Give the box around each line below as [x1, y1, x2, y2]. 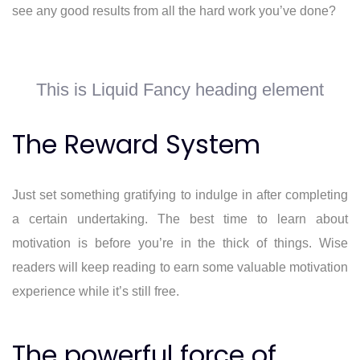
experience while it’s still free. [12, 284, 179, 298]
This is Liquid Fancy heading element [36, 79, 324, 100]
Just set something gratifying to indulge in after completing [12, 187, 348, 202]
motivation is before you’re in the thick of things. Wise [12, 235, 348, 250]
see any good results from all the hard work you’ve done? [12, 3, 336, 18]
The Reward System [12, 125, 260, 162]
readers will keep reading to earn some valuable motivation [12, 260, 348, 274]
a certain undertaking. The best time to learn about [12, 211, 348, 226]
